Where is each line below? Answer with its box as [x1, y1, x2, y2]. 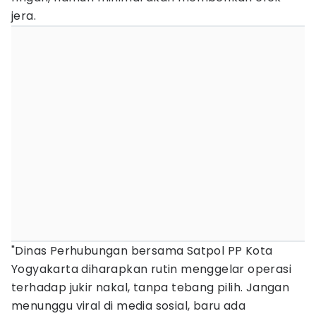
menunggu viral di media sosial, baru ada [11, 298, 245, 314]
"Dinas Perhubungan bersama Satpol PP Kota [11, 243, 273, 259]
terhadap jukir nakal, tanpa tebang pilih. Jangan [11, 279, 290, 296]
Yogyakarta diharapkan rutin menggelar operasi [11, 261, 291, 277]
